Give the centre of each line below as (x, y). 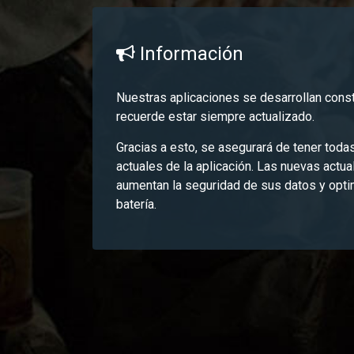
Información (189, 54)
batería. (136, 205)
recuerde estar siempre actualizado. (215, 117)
